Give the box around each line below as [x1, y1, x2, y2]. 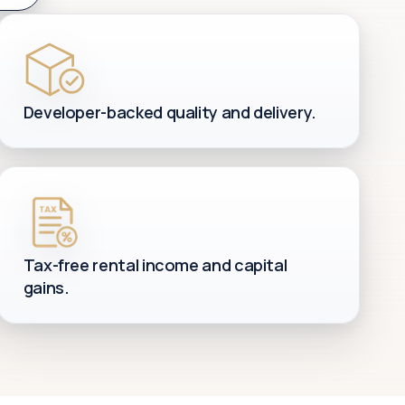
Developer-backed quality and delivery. [23, 101, 316, 123]
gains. [23, 277, 70, 298]
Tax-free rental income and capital [23, 254, 287, 276]
